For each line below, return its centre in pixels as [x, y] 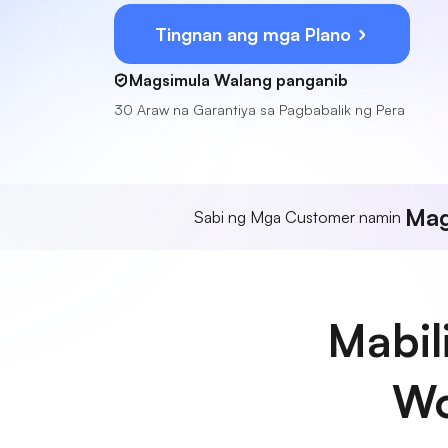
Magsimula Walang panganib [238, 80]
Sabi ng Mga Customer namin [299, 217]
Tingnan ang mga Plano [255, 34]
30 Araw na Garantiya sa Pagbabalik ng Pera [259, 109]
